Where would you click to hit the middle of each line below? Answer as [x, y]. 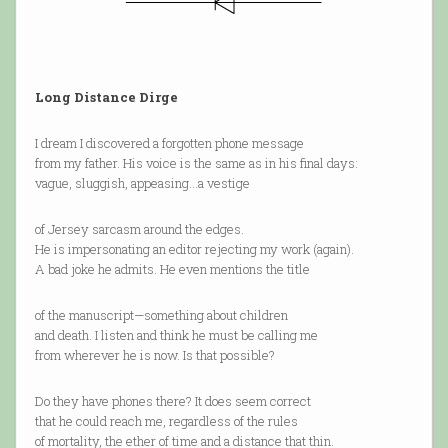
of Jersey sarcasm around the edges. [139, 228]
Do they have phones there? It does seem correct [172, 400]
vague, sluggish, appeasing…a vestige [142, 182]
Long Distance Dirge [106, 96]
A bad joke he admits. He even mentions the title [172, 268]
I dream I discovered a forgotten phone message [169, 142]
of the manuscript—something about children [161, 314]
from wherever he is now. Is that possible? [154, 354]
